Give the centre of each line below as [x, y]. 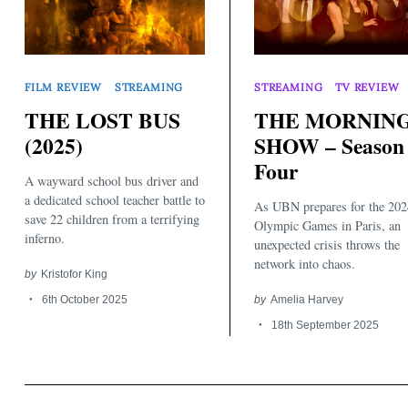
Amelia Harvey [306, 299]
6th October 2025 [84, 299]
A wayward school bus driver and [112, 180]
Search [160, 158]
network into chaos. [305, 263]
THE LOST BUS [102, 121]
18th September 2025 [325, 324]
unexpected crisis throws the [327, 244]
